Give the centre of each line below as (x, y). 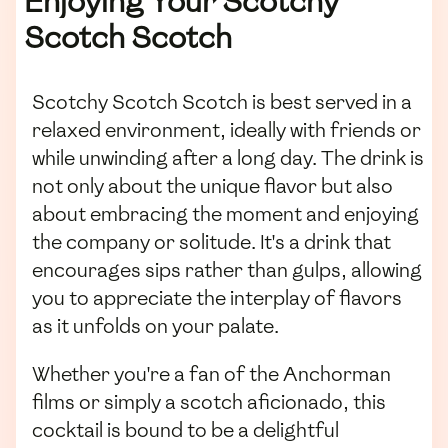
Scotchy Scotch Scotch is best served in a (222, 102)
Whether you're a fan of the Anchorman (211, 373)
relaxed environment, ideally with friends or (226, 130)
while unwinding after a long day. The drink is (228, 158)
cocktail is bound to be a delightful (185, 429)
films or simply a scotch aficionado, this (209, 401)
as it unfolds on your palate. (155, 326)
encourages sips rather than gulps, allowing (227, 270)
